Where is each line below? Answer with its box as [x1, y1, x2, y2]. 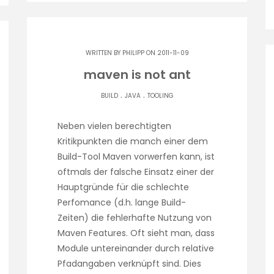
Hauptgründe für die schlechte [57, 181, 189, 194]
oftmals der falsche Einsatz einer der [57, 166, 214, 179]
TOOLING [147, 91, 174, 101]
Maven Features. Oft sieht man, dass [57, 227, 215, 240]
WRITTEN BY [85, 48, 122, 58]
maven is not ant [83, 66, 191, 84]
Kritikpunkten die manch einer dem [57, 135, 208, 148]
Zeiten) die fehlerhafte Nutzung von [57, 212, 212, 224]
